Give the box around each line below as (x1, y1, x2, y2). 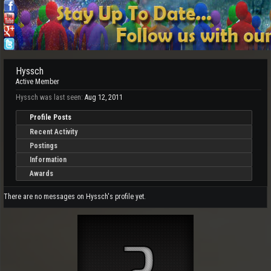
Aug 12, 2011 (85, 93, 123, 102)
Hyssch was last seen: (16, 93, 83, 102)
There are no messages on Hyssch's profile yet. (4, 192, 146, 201)
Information (30, 155, 67, 164)
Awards (30, 169, 53, 178)
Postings (30, 142, 57, 150)
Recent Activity (30, 128, 77, 136)
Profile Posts (30, 113, 71, 122)
